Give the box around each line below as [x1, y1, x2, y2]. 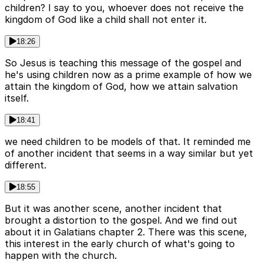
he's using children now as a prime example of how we [5, 69, 252, 81]
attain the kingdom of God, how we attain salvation [5, 80, 238, 93]
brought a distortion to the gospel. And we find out [5, 214, 237, 227]
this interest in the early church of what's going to [5, 238, 235, 250]
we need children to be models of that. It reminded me [5, 136, 251, 148]
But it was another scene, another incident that [5, 203, 222, 215]
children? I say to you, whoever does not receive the [5, 2, 244, 14]
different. [5, 159, 46, 171]
